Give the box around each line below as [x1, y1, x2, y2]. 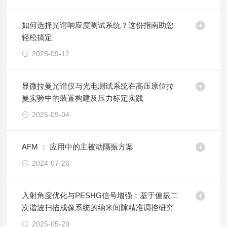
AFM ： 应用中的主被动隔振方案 [22, 142, 134, 151]
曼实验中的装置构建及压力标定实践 [22, 94, 144, 102]
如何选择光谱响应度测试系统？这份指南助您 [22, 21, 174, 29]
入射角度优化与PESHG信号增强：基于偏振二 [22, 191, 178, 200]
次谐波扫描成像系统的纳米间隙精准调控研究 [22, 203, 174, 212]
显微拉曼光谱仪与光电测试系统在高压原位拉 [22, 82, 174, 90]
